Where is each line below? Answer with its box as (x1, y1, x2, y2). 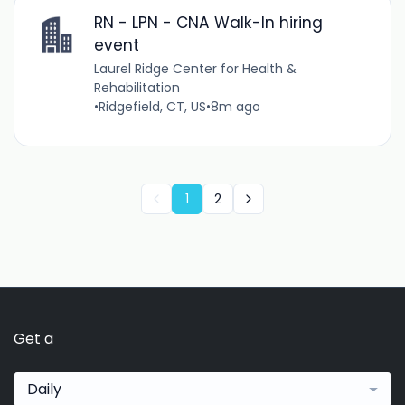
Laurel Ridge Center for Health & (93, 60, 297, 79)
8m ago (210, 98, 260, 117)
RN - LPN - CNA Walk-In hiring (93, 12, 323, 34)
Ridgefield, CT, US (98, 98, 206, 117)
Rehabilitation (93, 79, 180, 98)
